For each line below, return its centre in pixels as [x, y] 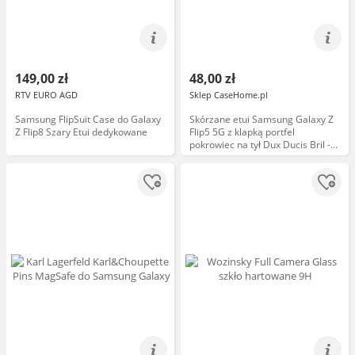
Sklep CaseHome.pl [229, 95]
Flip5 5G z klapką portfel [242, 132]
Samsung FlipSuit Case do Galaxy [88, 119]
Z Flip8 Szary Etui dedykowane [81, 132]
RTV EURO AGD [46, 95]
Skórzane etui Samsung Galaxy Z [261, 119]
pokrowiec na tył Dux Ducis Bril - [260, 145]
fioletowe [210, 157]
